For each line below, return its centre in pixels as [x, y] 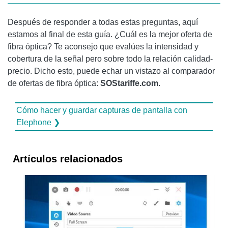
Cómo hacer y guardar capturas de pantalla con [102, 110]
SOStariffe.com [129, 83]
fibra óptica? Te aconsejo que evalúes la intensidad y [103, 46]
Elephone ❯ [38, 122]
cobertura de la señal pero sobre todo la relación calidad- [110, 59]
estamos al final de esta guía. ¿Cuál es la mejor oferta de [110, 34]
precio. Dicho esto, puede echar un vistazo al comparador [111, 71]
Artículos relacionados [68, 159]
